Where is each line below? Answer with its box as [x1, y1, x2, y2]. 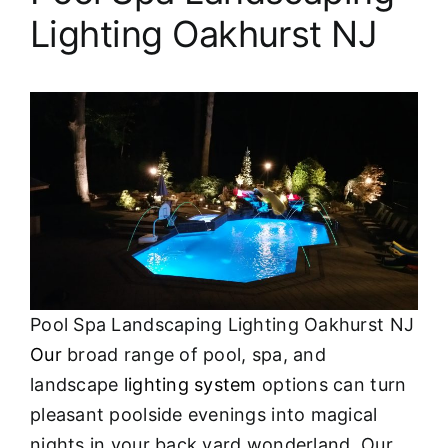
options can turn [256, 374, 407, 396]
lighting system [123, 374, 257, 396]
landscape [30, 374, 124, 396]
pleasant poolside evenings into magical [30, 404, 378, 426]
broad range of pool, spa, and [61, 344, 326, 366]
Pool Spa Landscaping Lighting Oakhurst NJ [30, 314, 415, 336]
